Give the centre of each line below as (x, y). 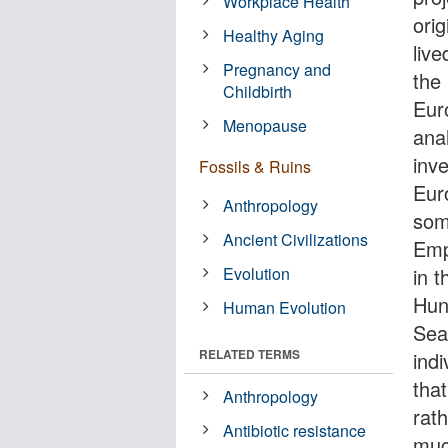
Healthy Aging (274, 35)
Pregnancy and (277, 69)
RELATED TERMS (249, 353)
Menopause (265, 125)
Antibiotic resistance (295, 430)
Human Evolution (285, 307)
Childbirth (258, 91)
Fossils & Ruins (255, 166)
